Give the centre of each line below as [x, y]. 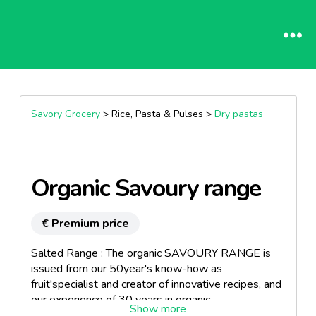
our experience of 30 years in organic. [123, 300]
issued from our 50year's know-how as [126, 269]
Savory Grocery [65, 114]
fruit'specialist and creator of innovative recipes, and [156, 284]
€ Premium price [85, 224]
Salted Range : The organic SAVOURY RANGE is [151, 253]
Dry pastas [238, 114]
